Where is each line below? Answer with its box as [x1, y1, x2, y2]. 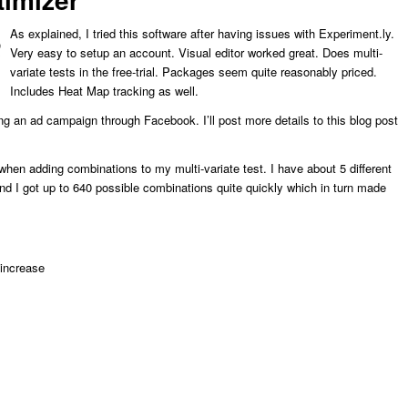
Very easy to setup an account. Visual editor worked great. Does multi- [10, 44, 382, 62]
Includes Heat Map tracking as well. [10, 82, 199, 100]
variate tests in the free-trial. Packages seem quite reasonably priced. [10, 63, 377, 81]
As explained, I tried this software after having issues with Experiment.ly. [10, 25, 394, 43]
